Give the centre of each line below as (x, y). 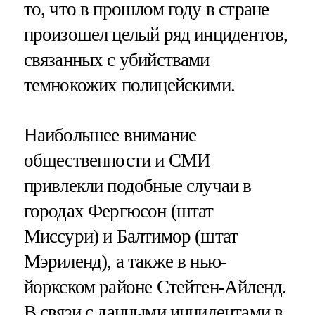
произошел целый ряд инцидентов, (156, 34)
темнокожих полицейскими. (129, 85)
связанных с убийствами (116, 59)
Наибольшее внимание (110, 135)
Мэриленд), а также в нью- (125, 261)
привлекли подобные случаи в (137, 185)
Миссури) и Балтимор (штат (131, 236)
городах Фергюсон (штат (118, 211)
